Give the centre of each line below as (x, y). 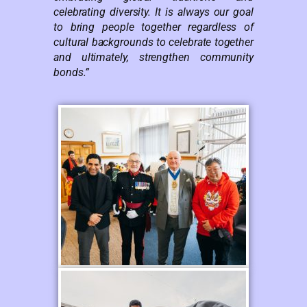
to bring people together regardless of (153, 27)
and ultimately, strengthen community (153, 57)
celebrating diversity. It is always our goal (153, 12)
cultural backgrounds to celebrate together (153, 42)
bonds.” (72, 72)
